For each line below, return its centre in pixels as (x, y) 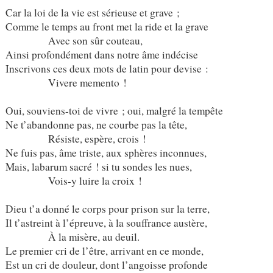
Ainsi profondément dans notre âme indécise (101, 54)
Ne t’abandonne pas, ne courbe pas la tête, (96, 124)
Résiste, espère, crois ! (76, 138)
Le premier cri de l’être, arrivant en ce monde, (104, 250)
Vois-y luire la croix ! (73, 180)
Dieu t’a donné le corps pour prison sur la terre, (107, 208)
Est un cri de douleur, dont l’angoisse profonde (106, 264)
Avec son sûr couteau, (74, 40)
